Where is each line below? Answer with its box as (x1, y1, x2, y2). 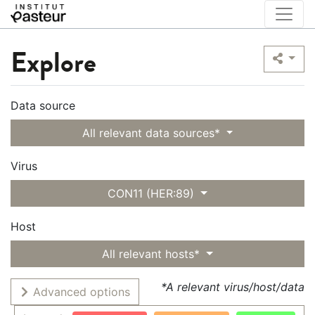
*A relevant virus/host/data (161, 280, 304, 294)
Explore (11, 44, 96, 81)
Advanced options (30, 285, 130, 299)
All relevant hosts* (102, 247, 200, 261)
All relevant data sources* (82, 126, 220, 140)
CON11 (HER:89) (108, 186, 195, 200)
